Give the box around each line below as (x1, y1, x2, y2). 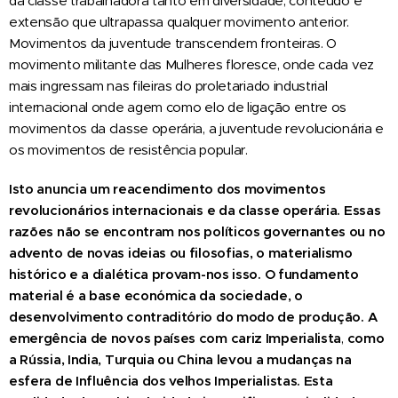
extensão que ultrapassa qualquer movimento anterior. (9, 12, 350, 30)
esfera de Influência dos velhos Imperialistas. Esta (9, 371, 333, 389)
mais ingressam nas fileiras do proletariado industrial (9, 76, 328, 94)
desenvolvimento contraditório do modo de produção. (9, 307, 368, 325)
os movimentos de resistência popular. (9, 140, 248, 158)
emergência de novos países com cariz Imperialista (9, 329, 342, 346)
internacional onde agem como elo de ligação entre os (9, 98, 347, 115)
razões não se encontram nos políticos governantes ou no (9, 222, 386, 240)
